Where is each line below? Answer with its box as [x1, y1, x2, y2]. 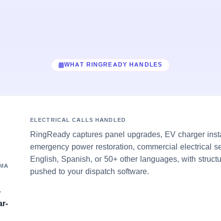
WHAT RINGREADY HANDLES [64, 61, 163, 69]
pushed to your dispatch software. [30, 166, 149, 176]
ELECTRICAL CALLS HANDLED [30, 116, 126, 123]
